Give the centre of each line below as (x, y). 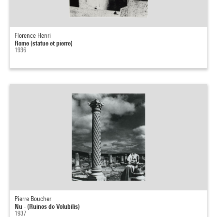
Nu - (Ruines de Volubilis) (47, 206)
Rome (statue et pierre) (44, 43)
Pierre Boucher (33, 199)
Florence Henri (33, 35)
